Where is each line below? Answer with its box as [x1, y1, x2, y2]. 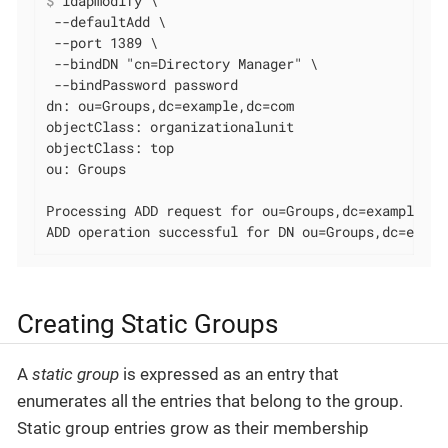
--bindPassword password [46, 75, 239, 95]
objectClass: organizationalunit [46, 117, 295, 137]
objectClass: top [46, 138, 175, 158]
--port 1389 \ [46, 33, 159, 53]
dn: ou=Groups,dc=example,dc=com [46, 96, 295, 116]
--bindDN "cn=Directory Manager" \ [46, 54, 319, 74]
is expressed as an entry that [119, 363, 339, 384]
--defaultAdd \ [46, 12, 167, 32]
